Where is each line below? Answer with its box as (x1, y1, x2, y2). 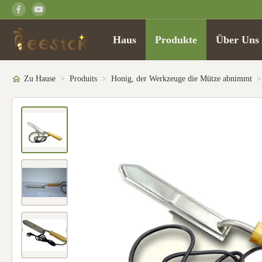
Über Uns (216, 34, 260, 46)
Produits (70, 74, 97, 83)
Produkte (155, 34, 198, 46)
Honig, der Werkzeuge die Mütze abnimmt (111, 74, 252, 83)
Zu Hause (24, 74, 56, 83)
